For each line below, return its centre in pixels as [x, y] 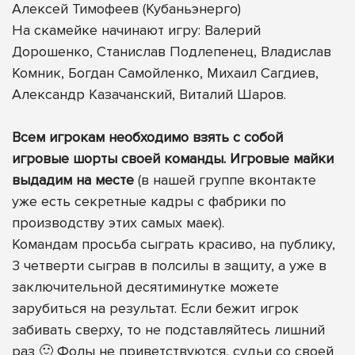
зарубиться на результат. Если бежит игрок [155, 309]
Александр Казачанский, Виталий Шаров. [149, 95]
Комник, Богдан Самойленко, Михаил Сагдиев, [165, 73]
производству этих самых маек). [118, 223]
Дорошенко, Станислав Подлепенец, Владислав [172, 52]
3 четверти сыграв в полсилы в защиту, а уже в [169, 266]
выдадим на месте [73, 180]
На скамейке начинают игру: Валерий [136, 31]
